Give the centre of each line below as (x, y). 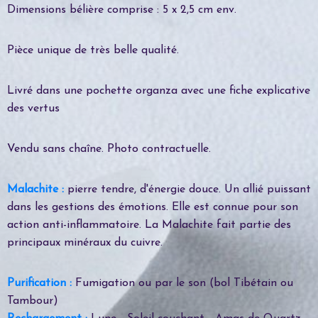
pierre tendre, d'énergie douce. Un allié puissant (187, 189)
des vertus (33, 108)
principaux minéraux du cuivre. (85, 242)
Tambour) (33, 301)
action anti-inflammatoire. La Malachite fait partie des (149, 225)
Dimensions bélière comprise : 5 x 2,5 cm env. (122, 10)
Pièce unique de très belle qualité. (93, 50)
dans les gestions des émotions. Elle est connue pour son (153, 207)
